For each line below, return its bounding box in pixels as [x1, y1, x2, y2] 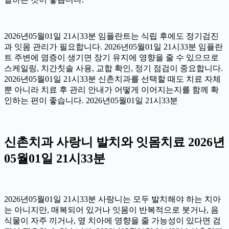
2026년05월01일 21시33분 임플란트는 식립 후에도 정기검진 [4, 32, 219, 41]
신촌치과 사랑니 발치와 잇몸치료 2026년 [4, 135, 225, 149]
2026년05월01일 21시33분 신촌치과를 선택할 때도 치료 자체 [4, 75, 221, 84]
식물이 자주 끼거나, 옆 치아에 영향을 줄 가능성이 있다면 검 [4, 216, 221, 225]
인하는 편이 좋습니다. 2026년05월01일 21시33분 [4, 96, 178, 105]
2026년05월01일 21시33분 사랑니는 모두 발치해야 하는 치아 [4, 195, 221, 204]
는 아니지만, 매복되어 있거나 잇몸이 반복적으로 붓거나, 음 [4, 205, 219, 215]
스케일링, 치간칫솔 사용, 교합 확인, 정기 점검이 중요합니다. [4, 64, 223, 73]
